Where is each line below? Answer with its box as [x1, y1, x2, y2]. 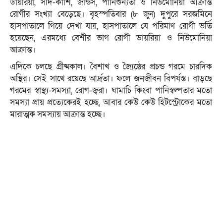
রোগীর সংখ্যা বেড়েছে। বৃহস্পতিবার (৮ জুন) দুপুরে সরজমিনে [10, 8, 212, 20]
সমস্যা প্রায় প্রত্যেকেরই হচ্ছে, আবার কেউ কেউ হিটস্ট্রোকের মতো [10, 97, 212, 109]
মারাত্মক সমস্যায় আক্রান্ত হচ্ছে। [10, 109, 106, 120]
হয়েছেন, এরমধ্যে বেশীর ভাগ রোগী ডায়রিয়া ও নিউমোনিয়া [10, 32, 212, 44]
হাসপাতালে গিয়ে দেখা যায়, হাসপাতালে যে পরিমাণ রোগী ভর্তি [10, 20, 212, 32]
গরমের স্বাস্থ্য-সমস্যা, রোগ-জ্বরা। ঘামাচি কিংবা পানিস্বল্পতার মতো [10, 85, 212, 97]
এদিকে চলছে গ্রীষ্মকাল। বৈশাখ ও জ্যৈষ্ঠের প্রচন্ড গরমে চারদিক [10, 61, 212, 73]
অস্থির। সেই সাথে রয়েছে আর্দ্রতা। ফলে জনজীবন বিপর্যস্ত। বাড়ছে [10, 73, 212, 85]
